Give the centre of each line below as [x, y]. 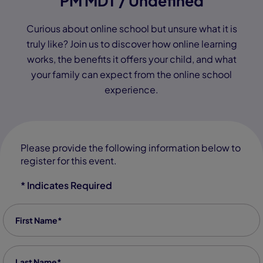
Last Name [27, 252]
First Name [27, 210]
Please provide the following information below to [131, 148]
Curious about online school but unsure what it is [131, 28]
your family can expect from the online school [131, 74]
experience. [131, 90]
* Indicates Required [66, 185]
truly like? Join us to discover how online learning [131, 44]
